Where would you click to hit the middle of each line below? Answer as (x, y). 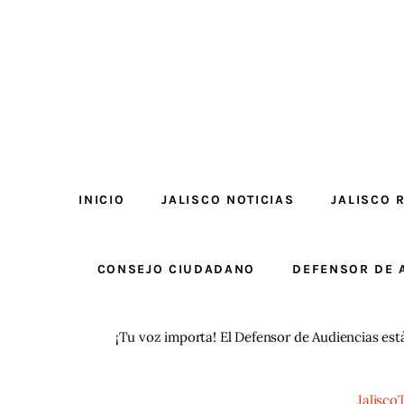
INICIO (102, 199)
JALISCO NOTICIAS (228, 199)
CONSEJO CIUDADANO (176, 269)
